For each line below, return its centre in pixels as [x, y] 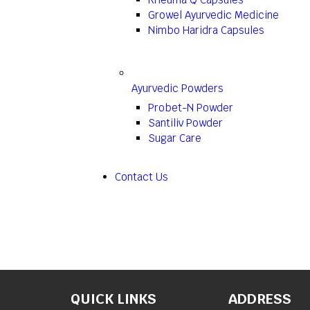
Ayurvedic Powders [177, 88]
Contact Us [142, 177]
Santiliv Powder [185, 123]
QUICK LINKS [113, 299]
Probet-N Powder [191, 108]
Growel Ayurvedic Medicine [213, 15]
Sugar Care [175, 138]
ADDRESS [260, 299]
